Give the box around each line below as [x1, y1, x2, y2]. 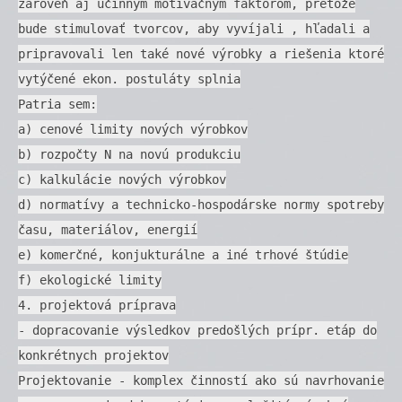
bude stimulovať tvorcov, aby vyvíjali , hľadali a [18, 21, 370, 36]
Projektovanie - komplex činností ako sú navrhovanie [18, 372, 384, 388]
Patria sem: [18, 96, 97, 111]
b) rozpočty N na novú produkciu [18, 146, 240, 162]
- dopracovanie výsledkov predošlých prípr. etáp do [18, 322, 377, 337]
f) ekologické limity [18, 272, 162, 287]
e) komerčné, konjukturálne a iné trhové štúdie [18, 247, 348, 262]
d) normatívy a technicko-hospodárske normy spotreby [18, 197, 384, 212]
